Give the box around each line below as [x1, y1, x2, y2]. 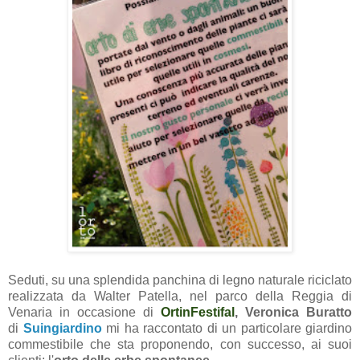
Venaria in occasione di [8, 305, 161, 319]
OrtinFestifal [161, 305, 235, 319]
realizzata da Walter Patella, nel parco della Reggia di [8, 288, 352, 303]
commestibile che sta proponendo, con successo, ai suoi [8, 337, 352, 351]
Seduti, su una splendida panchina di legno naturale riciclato [8, 272, 352, 287]
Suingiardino [22, 321, 102, 335]
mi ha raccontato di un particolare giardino [106, 321, 352, 335]
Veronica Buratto [245, 305, 352, 319]
